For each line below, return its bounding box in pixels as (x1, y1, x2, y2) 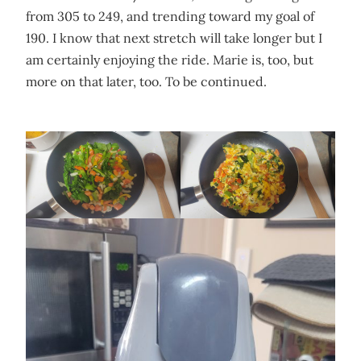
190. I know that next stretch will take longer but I (26, 30, 322, 47)
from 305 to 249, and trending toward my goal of (26, 8, 314, 25)
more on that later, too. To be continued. (26, 73, 267, 90)
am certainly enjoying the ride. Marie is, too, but (26, 52, 313, 68)
